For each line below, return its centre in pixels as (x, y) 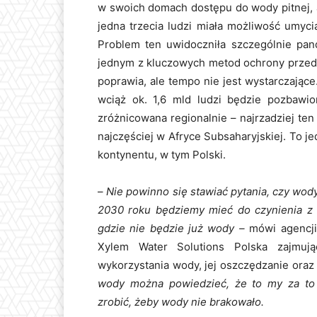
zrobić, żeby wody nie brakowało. (181, 302)
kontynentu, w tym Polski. (162, 155)
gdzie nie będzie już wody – (174, 229)
